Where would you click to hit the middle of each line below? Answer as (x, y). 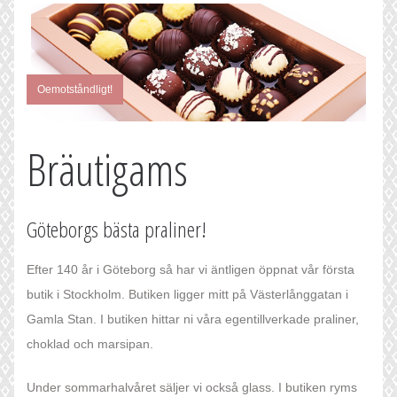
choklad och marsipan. (90, 343)
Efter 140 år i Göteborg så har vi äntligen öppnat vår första (191, 269)
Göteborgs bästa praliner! (117, 229)
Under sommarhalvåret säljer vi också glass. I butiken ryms (192, 387)
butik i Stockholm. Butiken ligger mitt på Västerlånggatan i (187, 294)
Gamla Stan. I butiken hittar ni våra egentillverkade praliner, (193, 319)
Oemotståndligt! (75, 89)
